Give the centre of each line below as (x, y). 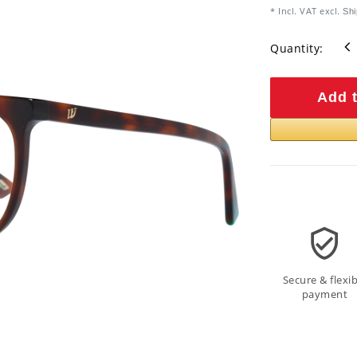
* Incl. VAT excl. (305, 11)
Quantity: (297, 48)
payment (325, 295)
